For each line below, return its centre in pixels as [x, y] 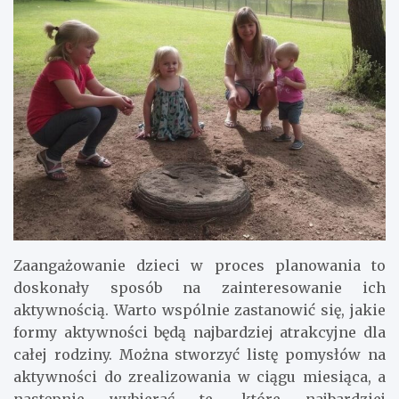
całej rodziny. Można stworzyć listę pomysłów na [199, 355]
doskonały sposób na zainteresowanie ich [199, 288]
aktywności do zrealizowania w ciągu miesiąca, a [199, 377]
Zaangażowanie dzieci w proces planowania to [199, 266]
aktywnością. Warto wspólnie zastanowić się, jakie [199, 310]
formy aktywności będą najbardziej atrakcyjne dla [199, 333]
